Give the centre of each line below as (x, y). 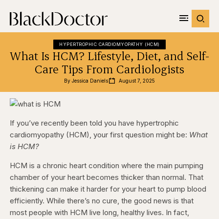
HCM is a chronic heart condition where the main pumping (107, 165)
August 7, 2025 (137, 81)
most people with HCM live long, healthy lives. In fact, (99, 212)
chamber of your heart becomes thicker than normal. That (107, 177)
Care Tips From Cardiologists (109, 69)
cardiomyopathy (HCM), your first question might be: (99, 135)
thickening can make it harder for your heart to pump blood (108, 189)
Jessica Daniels (90, 81)
